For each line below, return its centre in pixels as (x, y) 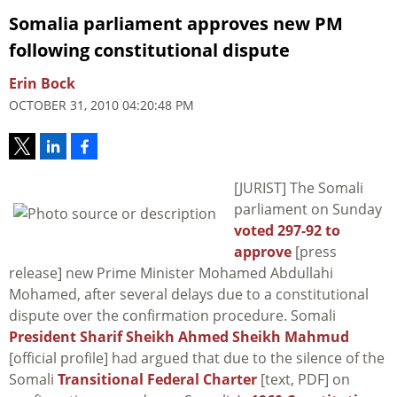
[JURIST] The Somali (299, 188)
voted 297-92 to (287, 231)
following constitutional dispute (149, 51)
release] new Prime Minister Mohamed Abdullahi (171, 273)
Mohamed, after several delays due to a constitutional (189, 295)
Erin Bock (42, 84)
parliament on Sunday (308, 210)
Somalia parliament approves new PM (176, 24)
